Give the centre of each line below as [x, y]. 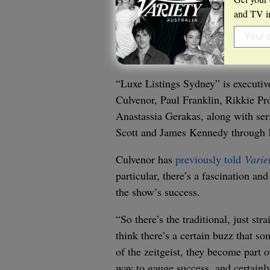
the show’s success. [158, 191]
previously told [210, 159]
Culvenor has [146, 159]
